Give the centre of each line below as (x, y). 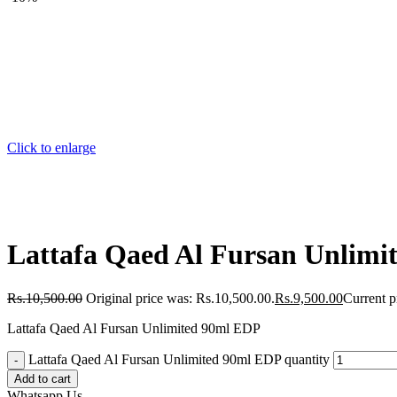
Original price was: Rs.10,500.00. (180, 298)
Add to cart (43, 378)
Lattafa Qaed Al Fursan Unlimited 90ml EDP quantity (179, 359)
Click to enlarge (51, 148)
